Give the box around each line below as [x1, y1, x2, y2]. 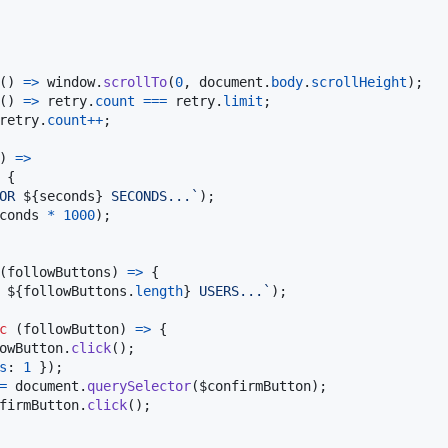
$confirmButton [199, 377, 311, 394]
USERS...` [191, 282, 271, 299]
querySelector [87, 377, 191, 394]
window [47, 73, 95, 90]
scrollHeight [311, 73, 407, 90]
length [135, 282, 183, 299]
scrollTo [103, 73, 167, 90]
